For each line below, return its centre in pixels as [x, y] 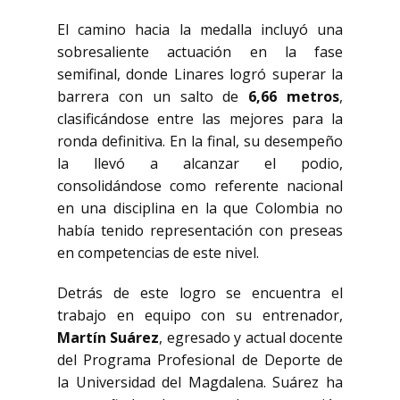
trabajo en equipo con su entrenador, [200, 315]
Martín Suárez [108, 337]
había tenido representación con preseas [200, 230]
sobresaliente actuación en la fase [200, 52]
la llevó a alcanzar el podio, [200, 163]
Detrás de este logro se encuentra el [200, 293]
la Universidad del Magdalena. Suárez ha [200, 382]
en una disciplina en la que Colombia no [200, 208]
